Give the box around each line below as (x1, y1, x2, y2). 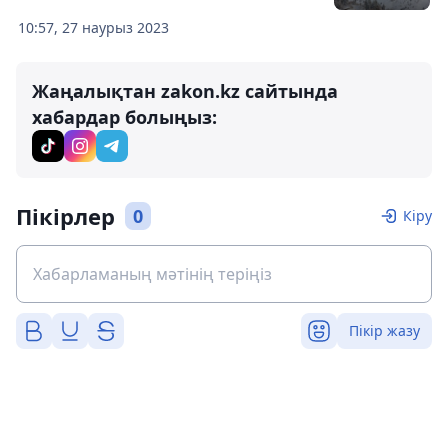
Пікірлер (16, 201, 115, 231)
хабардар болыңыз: (32, 105, 217, 129)
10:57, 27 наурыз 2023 (18, 18, 169, 37)
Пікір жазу (349, 321, 420, 340)
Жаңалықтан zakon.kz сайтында (32, 79, 338, 103)
